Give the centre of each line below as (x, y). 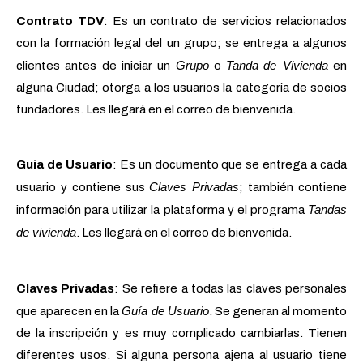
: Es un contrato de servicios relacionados (225, 21)
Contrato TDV (60, 21)
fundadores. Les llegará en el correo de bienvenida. (156, 110)
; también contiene (293, 188)
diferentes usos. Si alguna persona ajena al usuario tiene (181, 354)
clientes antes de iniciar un (96, 66)
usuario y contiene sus (83, 188)
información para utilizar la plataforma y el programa (162, 210)
